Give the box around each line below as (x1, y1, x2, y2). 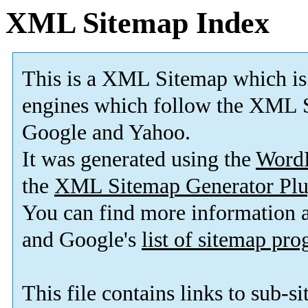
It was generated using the (22, 147, 256, 172)
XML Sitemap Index (5, 6, 269, 40)
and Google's (22, 228, 142, 252)
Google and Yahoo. (22, 120, 190, 145)
